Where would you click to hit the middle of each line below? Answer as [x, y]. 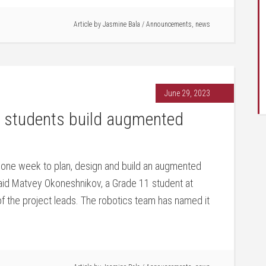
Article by [88, 24]
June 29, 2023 [187, 93]
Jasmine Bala [121, 24]
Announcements [169, 24]
